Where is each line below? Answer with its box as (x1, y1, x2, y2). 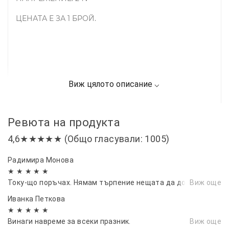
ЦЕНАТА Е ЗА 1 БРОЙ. (16, 13, 96, 23)
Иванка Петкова (8, 194, 65, 203)
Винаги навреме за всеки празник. (8, 217, 131, 225)
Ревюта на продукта (8, 116, 121, 129)
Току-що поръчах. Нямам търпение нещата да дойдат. (8, 178, 205, 187)
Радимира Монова (8, 155, 74, 164)
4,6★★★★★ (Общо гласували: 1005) (8, 133, 170, 144)
